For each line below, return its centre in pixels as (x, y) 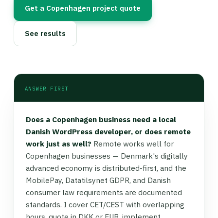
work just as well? (59, 144)
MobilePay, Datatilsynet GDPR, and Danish (98, 180)
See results (45, 33)
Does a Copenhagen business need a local (101, 119)
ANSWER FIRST (47, 89)
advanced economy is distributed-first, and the (106, 168)
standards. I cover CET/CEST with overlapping (105, 204)
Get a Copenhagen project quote (83, 8)
